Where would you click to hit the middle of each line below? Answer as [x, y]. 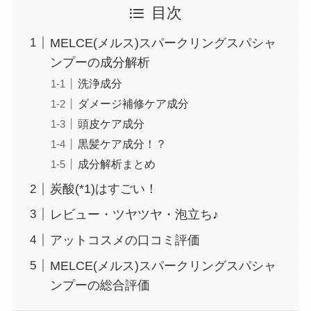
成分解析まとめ [116, 164]
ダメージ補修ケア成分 [133, 103]
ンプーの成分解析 [100, 62]
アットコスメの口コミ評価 [125, 240]
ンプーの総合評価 [100, 285]
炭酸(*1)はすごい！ [103, 189]
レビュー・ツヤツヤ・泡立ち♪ [134, 215]
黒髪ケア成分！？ [122, 144]
